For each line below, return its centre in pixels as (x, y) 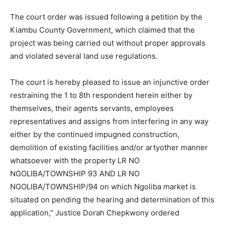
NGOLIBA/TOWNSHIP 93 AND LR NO (75, 173)
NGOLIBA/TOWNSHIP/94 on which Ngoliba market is (103, 186)
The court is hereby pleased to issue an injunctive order (110, 82)
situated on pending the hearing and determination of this (112, 199)
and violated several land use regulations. (84, 56)
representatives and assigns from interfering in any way (109, 121)
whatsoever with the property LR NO (75, 160)
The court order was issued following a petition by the (106, 17)
